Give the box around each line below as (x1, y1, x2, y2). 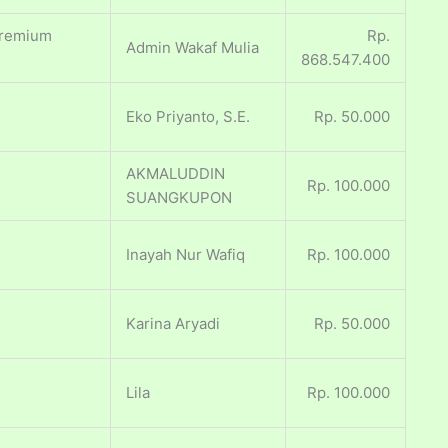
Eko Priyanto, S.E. (126, 107, 250, 127)
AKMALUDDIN (126, 164, 225, 184)
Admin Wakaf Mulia (126, 38, 259, 58)
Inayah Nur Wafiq (126, 245, 245, 265)
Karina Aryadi (126, 314, 220, 334)
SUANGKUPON (126, 188, 232, 208)
